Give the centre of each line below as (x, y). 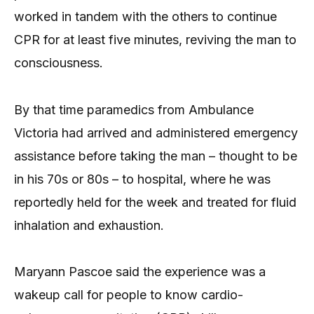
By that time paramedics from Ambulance (134, 109)
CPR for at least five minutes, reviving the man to (155, 40)
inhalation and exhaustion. (89, 225)
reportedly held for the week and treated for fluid (155, 202)
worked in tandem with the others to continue (145, 17)
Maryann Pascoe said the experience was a (140, 272)
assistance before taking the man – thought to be (156, 156)
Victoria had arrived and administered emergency (156, 132)
